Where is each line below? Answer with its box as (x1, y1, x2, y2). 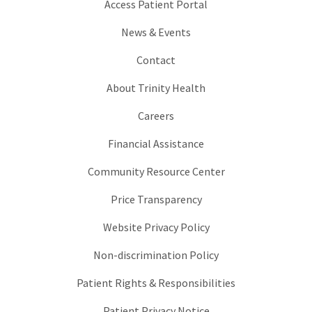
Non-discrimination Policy (93, 247, 219, 262)
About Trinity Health (107, 80, 205, 95)
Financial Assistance (108, 136, 204, 150)
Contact (136, 52, 175, 67)
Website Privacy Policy (102, 219, 210, 234)
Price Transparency (110, 192, 202, 206)
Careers (138, 108, 174, 123)
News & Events (121, 24, 191, 39)
